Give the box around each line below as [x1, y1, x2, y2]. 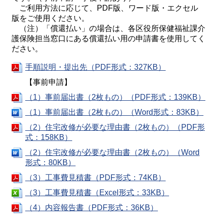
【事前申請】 [25, 78, 72, 86]
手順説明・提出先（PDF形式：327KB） [25, 63, 166, 71]
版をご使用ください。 [12, 14, 89, 22]
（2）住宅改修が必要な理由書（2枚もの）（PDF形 [25, 123, 205, 131]
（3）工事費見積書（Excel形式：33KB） [25, 188, 169, 197]
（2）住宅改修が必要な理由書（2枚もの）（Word [25, 148, 200, 156]
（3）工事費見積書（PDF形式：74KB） [25, 173, 166, 182]
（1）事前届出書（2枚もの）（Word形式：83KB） [25, 108, 203, 116]
